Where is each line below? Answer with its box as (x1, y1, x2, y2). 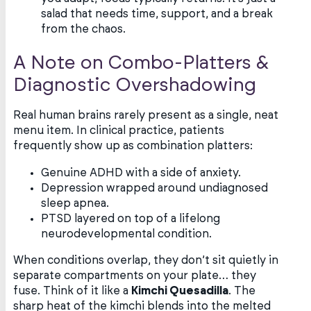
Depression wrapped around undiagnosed (41, 182, 269, 194)
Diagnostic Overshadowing (13, 76, 257, 95)
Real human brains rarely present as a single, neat (13, 110, 279, 121)
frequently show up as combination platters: (13, 140, 253, 152)
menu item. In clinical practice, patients (13, 125, 225, 137)
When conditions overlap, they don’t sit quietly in (13, 254, 279, 266)
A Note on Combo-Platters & (13, 53, 269, 73)
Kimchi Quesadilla (131, 285, 229, 296)
